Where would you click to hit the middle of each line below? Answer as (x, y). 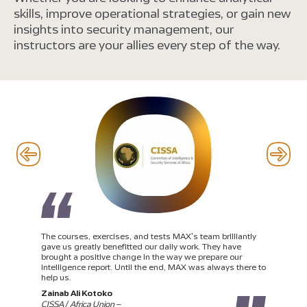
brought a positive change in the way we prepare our (142, 257)
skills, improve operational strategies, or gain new (152, 13)
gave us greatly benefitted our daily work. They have (141, 246)
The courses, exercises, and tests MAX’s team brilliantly (149, 236)
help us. (56, 277)
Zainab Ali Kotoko (77, 293)
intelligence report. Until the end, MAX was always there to (153, 267)
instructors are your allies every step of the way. (147, 45)
